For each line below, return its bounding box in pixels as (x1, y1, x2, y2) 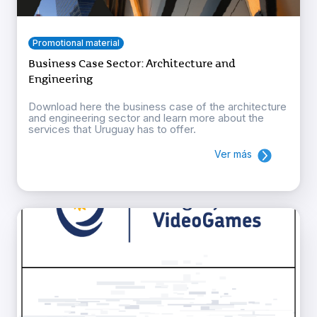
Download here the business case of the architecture (28, 100, 287, 114)
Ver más (214, 148, 252, 161)
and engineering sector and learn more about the (28, 111, 264, 125)
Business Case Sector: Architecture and (28, 57, 236, 71)
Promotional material (33, 38, 120, 49)
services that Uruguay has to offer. (28, 122, 199, 137)
